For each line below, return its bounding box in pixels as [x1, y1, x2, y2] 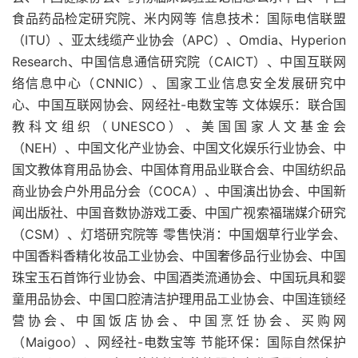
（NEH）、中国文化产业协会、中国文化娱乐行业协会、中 [12, 140, 346, 156]
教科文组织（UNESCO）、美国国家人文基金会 [12, 118, 346, 134]
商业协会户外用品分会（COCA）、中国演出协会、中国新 [12, 183, 346, 199]
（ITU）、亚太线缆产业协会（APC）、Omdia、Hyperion [12, 32, 346, 48]
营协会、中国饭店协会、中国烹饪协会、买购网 [12, 312, 346, 328]
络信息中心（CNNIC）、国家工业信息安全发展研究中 [12, 75, 346, 91]
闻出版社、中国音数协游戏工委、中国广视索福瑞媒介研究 [12, 205, 346, 221]
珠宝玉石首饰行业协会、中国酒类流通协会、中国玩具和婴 [12, 269, 346, 285]
